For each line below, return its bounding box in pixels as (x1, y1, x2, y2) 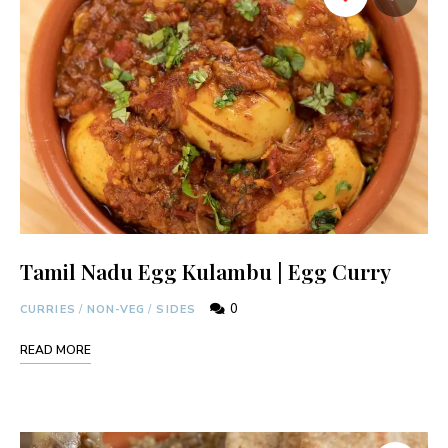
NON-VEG (86, 301, 146, 317)
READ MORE (20, 341, 91, 358)
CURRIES (20, 301, 76, 317)
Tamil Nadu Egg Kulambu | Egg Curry (20, 256, 391, 285)
